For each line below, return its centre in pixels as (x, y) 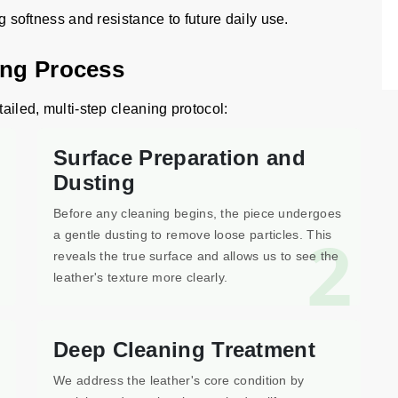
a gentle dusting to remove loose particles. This (193, 235)
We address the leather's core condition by (179, 380)
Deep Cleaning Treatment (184, 350)
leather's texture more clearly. (141, 277)
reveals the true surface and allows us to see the (196, 256)
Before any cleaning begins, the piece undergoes (198, 213)
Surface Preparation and (179, 158)
